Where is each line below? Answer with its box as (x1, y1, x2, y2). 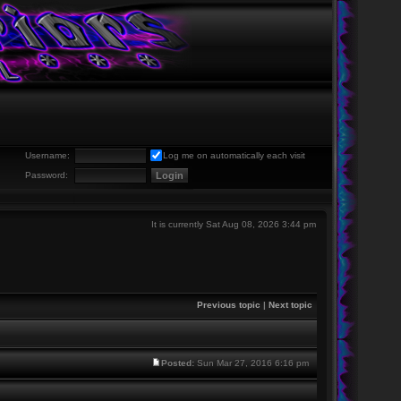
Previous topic (196, 300, 260, 310)
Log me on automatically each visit (162, 150, 305, 160)
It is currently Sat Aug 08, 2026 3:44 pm (150, 219, 316, 229)
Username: (24, 150, 70, 160)
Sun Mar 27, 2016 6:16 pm (193, 358, 311, 368)
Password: (24, 170, 68, 180)
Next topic (268, 300, 312, 310)
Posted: (160, 358, 194, 368)
